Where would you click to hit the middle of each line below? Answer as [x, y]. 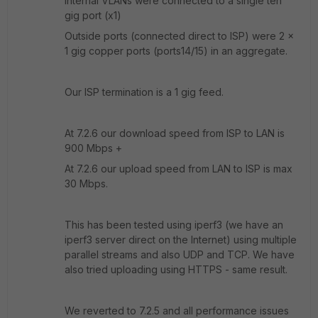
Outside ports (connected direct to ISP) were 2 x [179, 36]
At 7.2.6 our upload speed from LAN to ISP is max [179, 169]
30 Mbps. [86, 183]
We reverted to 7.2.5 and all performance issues [177, 311]
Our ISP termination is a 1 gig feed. [146, 92]
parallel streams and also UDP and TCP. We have [180, 254]
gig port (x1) [93, 15]
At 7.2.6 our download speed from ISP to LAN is [175, 133]
